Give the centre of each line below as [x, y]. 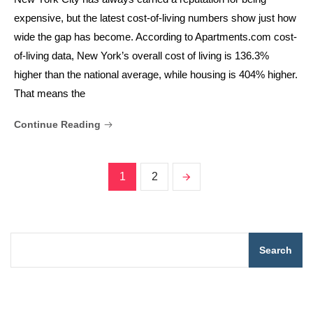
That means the [50, 94]
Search [276, 250]
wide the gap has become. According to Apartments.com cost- [155, 37]
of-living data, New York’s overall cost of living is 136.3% [141, 56]
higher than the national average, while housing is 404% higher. [156, 75]
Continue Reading [59, 125]
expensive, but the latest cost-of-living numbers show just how [155, 18]
